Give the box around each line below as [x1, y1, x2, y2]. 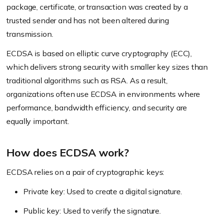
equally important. [6, 116, 69, 126]
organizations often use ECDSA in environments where [6, 89, 201, 99]
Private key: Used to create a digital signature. [23, 186, 182, 196]
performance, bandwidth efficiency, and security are [6, 103, 187, 112]
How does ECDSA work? [6, 146, 129, 159]
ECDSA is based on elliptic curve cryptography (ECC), [6, 48, 192, 58]
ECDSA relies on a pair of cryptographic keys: [6, 167, 165, 177]
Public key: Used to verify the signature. [23, 206, 161, 216]
